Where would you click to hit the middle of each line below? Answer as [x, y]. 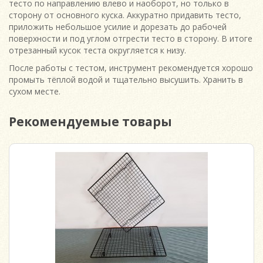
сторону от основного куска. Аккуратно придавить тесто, [125, 15]
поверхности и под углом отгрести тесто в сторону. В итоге [131, 38]
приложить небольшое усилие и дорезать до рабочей [118, 27]
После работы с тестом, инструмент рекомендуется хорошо [131, 68]
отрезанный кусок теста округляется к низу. [100, 50]
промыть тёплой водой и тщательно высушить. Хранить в [126, 80]
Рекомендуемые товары [90, 122]
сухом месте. [36, 91]
